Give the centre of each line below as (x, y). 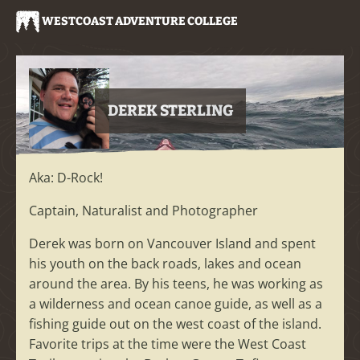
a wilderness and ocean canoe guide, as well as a (176, 304)
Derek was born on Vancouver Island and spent (172, 244)
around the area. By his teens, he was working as (176, 284)
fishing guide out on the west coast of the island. (175, 324)
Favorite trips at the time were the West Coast (168, 344)
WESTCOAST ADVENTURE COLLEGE (139, 21)
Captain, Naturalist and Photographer (143, 211)
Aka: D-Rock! (66, 178)
